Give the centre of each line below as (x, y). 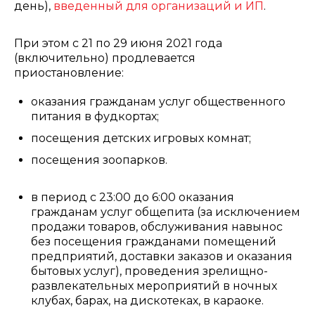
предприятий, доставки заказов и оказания (162, 256)
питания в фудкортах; (95, 116)
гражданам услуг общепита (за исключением (166, 212)
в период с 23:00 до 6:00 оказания (133, 197)
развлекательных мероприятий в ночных (154, 286)
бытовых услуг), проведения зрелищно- (149, 271)
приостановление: (69, 73)
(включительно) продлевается (105, 58)
